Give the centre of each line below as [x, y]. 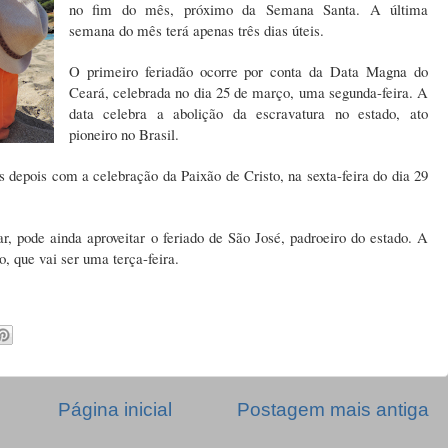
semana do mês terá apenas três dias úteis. [196, 30]
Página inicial [115, 409]
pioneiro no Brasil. [123, 134]
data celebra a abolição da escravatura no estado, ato [248, 113]
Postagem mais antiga [333, 409]
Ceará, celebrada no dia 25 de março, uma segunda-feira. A [248, 92]
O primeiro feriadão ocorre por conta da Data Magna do [248, 71]
